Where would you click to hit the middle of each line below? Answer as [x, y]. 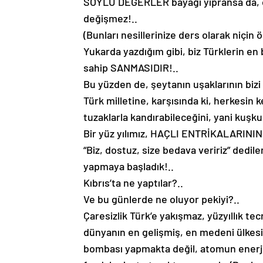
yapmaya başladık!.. [129, 166]
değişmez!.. [110, 18]
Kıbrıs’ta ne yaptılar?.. [133, 183]
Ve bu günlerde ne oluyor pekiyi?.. [161, 199]
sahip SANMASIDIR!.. [131, 68]
